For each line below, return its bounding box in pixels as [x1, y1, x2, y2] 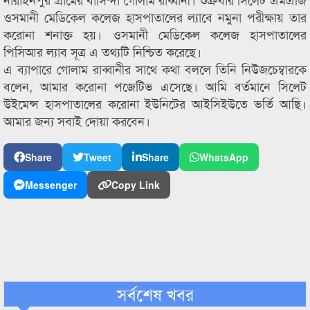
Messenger [25, 178, 77, 192]
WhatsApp [199, 150, 248, 164]
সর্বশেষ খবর [116, 282, 194, 306]
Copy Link [111, 178, 160, 192]
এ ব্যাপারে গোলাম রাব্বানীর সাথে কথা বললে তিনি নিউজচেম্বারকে [3, 60, 307, 77]
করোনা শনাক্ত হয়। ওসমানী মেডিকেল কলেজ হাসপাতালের [3, 25, 307, 43]
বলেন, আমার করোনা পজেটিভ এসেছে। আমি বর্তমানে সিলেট [3, 77, 307, 95]
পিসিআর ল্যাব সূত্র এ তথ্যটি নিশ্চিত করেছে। [3, 42, 201, 60]
